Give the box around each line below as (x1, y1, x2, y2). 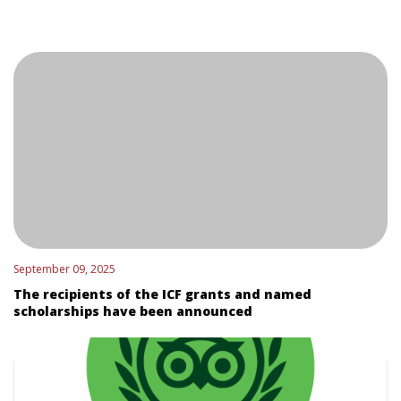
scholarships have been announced (13, 302, 252, 320)
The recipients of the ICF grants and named (13, 285, 311, 303)
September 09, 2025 (13, 260, 115, 277)
